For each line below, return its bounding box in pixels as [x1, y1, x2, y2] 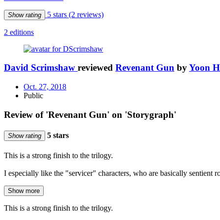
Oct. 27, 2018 [24, 82, 66, 91]
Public [24, 91, 43, 100]
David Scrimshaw [4, 62, 75, 73]
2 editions [4, 27, 34, 36]
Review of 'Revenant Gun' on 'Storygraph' [4, 109, 176, 120]
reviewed [78, 62, 115, 73]
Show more [8, 187, 40, 195]
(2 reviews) [69, 10, 104, 19]
